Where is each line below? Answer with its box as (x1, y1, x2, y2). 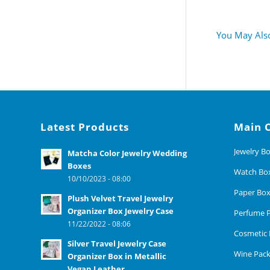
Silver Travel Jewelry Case (67, 237, 166, 249)
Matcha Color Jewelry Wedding (67, 147, 187, 159)
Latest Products (40, 119, 129, 134)
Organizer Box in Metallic (67, 250, 166, 262)
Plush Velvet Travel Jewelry (67, 192, 173, 204)
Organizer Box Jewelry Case (67, 205, 174, 216)
